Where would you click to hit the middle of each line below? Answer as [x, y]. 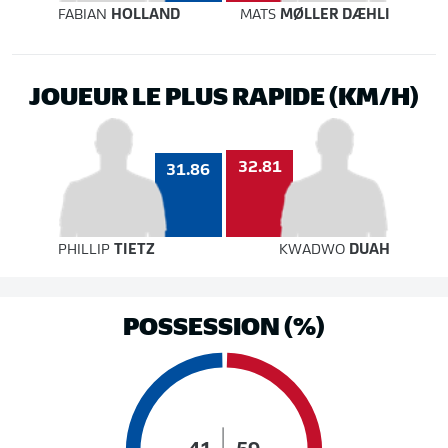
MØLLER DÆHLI [335, 15]
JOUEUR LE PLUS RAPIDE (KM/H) [224, 94]
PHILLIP [85, 250]
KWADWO [314, 250]
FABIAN [84, 15]
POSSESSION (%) [224, 324]
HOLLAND [145, 15]
